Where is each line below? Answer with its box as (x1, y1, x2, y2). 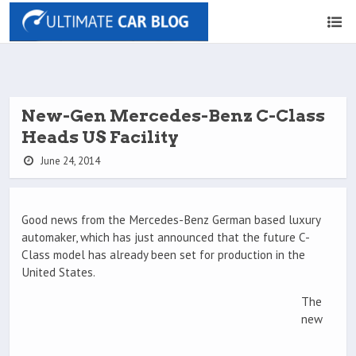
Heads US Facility (21, 127, 179, 147)
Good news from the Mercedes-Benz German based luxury (21, 212, 320, 228)
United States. (21, 265, 95, 281)
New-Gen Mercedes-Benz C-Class (21, 106, 325, 126)
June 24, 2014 (37, 154, 100, 168)
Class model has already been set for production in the (21, 247, 305, 263)
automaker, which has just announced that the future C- (21, 230, 310, 246)
